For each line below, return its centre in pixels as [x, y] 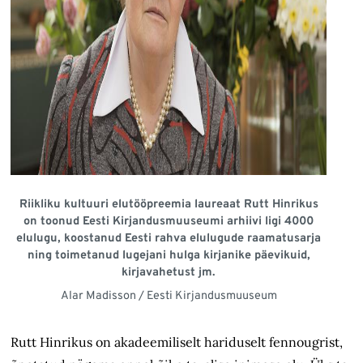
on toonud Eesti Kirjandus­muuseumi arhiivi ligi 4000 [169, 222]
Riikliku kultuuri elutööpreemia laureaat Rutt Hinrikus [169, 205]
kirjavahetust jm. [169, 273]
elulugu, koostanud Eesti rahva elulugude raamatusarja [169, 239]
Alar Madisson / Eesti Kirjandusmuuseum [169, 297]
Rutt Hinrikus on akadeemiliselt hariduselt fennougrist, [177, 342]
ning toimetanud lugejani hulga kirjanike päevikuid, [169, 256]
